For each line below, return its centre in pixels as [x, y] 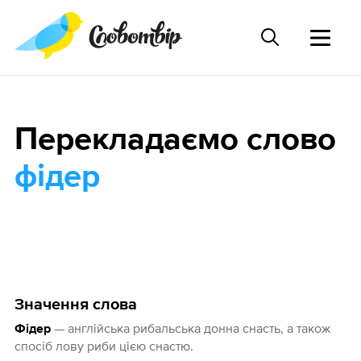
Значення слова [75, 305]
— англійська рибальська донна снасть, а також [190, 328]
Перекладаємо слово [175, 141]
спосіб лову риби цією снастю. [104, 346]
